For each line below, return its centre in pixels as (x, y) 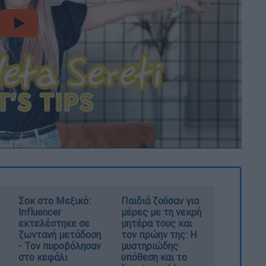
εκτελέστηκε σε (54, 224)
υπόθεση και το (154, 257)
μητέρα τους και (157, 224)
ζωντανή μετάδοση (59, 235)
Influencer (39, 212)
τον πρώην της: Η (159, 235)
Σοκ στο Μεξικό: (54, 201)
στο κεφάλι (43, 257)
